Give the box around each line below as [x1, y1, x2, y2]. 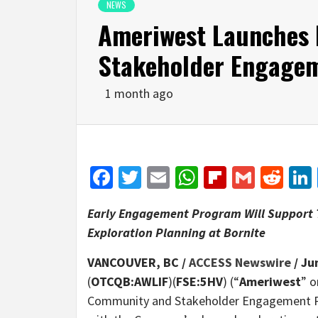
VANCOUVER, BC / [87, 254, 189, 271]
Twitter [141, 163, 209, 192]
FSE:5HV [176, 273, 223, 290]
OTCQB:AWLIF [91, 273, 168, 290]
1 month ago [105, 85, 173, 102]
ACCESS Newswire [189, 254, 291, 271]
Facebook [113, 163, 204, 192]
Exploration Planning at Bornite [87, 224, 265, 241]
